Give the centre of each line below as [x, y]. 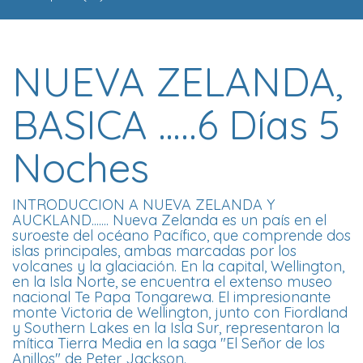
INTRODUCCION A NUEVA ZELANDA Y [143, 205]
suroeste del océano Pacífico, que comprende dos [181, 236]
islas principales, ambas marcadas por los [154, 251]
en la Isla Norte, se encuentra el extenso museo [172, 282]
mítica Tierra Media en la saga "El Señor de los [169, 344]
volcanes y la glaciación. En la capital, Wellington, [178, 267]
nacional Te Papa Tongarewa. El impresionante [171, 297]
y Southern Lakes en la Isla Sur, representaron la [176, 328]
